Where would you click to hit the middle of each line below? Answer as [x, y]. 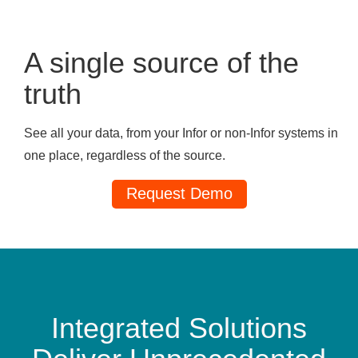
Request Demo [179, 194]
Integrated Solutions [179, 328]
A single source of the [161, 63]
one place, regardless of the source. [125, 156]
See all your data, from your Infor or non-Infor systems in [181, 133]
